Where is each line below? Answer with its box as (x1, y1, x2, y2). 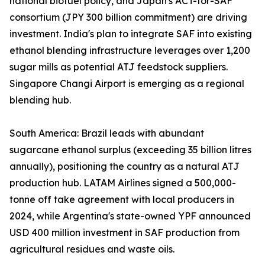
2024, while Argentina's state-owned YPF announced (9, 210, 251, 222)
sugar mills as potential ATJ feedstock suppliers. (9, 61, 228, 73)
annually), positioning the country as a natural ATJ (9, 160, 240, 173)
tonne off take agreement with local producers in (9, 193, 234, 206)
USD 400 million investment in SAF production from (9, 227, 240, 239)
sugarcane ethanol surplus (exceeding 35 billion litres (9, 144, 251, 156)
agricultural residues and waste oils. (9, 243, 174, 256)
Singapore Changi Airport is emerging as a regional (9, 77, 244, 90)
